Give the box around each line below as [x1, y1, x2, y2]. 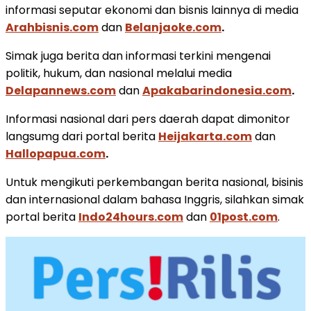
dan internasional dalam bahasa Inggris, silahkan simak [6, 191, 304, 208]
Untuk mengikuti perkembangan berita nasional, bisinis [6, 174, 303, 190]
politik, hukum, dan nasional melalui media [6, 65, 232, 81]
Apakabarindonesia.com [142, 82, 292, 99]
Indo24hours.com [78, 208, 183, 225]
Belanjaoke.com [125, 19, 221, 35]
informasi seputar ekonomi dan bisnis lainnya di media [6, 1, 299, 18]
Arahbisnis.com [6, 19, 99, 35]
